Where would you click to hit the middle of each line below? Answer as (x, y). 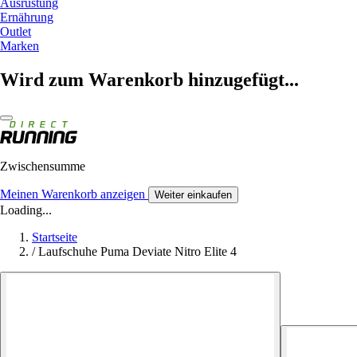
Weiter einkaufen (193, 194)
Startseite (55, 237)
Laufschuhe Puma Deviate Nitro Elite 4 (137, 251)
